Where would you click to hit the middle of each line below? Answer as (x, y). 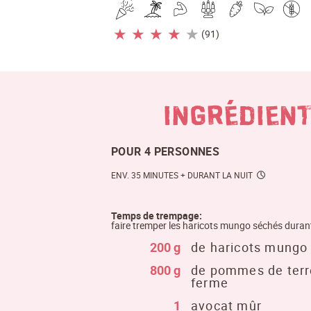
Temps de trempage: (156, 216)
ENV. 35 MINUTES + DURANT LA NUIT (182, 175)
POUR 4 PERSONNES (165, 151)
